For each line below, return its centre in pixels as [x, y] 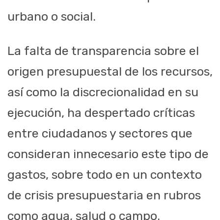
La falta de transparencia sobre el [103, 51]
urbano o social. [52, 17]
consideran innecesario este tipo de [108, 154]
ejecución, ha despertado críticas [101, 113]
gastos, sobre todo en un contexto [105, 175]
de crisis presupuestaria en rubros [104, 195]
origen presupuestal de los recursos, [110, 72]
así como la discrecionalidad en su [103, 92]
